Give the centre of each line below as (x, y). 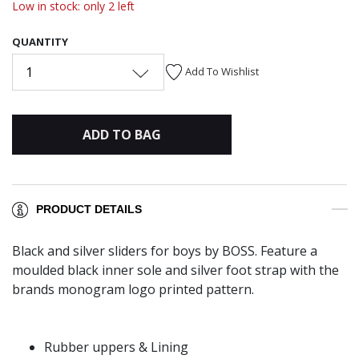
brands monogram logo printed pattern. (135, 290)
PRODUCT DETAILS (89, 210)
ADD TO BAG (121, 134)
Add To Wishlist (222, 71)
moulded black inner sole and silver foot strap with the (175, 270)
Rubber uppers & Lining (116, 347)
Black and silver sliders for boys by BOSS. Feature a (165, 251)
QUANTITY (40, 41)
